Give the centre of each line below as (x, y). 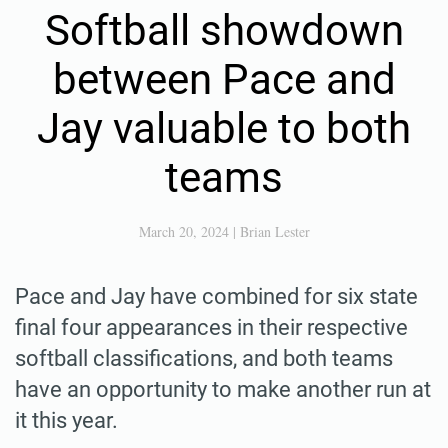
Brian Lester (274, 231)
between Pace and (224, 79)
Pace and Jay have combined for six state (216, 296)
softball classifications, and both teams (204, 358)
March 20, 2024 (183, 231)
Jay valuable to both (224, 128)
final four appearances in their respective (211, 327)
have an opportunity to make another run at (223, 389)
